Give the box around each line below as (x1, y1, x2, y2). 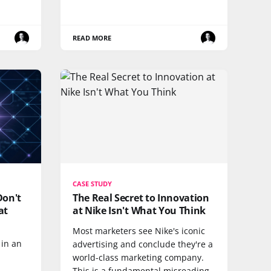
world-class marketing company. (73, 252, 204, 264)
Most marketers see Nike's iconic (73, 225, 205, 237)
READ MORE (73, 33, 112, 42)
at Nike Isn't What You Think (73, 204, 206, 218)
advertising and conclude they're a (73, 238, 213, 250)
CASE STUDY (73, 179, 113, 189)
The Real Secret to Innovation (73, 191, 209, 205)
